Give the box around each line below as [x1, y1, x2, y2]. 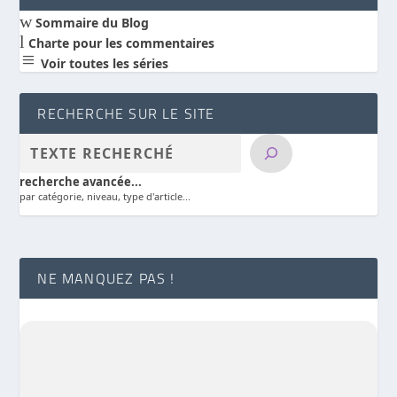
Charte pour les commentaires [25, 34, 215, 51]
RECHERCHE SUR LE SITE [37, 103, 215, 123]
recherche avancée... [19, 173, 143, 190]
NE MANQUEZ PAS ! [37, 268, 175, 288]
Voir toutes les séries [37, 54, 169, 72]
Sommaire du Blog [32, 13, 150, 31]
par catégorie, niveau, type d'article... [19, 189, 191, 203]
